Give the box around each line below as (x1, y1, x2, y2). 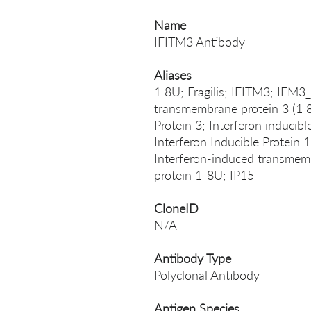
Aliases (154, 67, 192, 83)
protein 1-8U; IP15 (154, 167, 254, 183)
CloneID (154, 201, 199, 216)
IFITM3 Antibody (154, 34, 245, 49)
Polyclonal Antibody (154, 267, 260, 283)
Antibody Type (154, 251, 231, 266)
